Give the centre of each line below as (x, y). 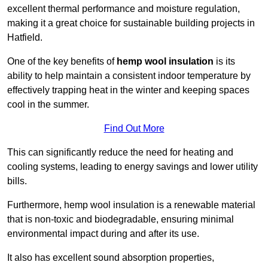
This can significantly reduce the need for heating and (120, 153)
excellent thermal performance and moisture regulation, (124, 9)
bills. (17, 181)
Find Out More (134, 129)
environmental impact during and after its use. (103, 234)
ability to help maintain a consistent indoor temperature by (129, 76)
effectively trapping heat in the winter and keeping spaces (128, 90)
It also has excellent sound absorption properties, (111, 258)
